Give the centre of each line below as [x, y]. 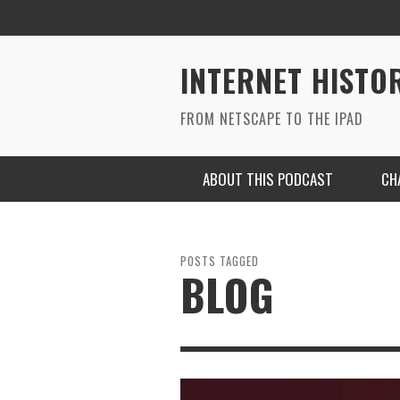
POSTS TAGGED [220, 261]
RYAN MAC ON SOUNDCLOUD [285, 379]
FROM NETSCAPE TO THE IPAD [272, 119]
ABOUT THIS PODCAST [268, 179]
